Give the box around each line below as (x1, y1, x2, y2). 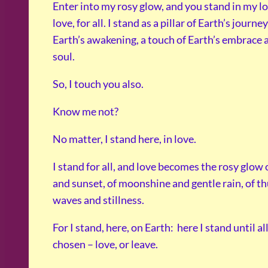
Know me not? (53, 105, 118, 118)
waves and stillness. (53, 193, 144, 207)
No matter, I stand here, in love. (53, 132, 196, 146)
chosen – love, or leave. (53, 237, 158, 251)
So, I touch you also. (53, 77, 144, 91)
